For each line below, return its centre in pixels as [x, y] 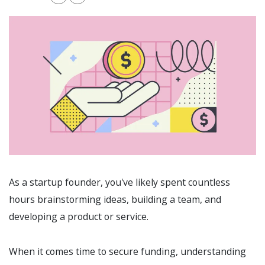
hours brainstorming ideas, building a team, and [115, 200]
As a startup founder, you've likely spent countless [119, 182]
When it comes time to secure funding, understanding [127, 252]
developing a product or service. [79, 217]
